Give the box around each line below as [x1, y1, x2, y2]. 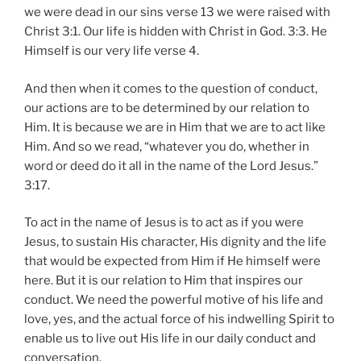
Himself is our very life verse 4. [24, 44, 199, 59]
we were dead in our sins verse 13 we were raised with [24, 5, 330, 20]
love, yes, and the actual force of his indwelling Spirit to [24, 312, 334, 327]
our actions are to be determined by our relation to [24, 100, 309, 115]
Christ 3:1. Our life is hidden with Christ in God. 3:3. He [24, 24, 327, 39]
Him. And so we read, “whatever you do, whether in [24, 139, 309, 154]
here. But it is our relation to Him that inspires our [24, 273, 303, 288]
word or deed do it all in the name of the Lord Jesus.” [24, 158, 318, 173]
